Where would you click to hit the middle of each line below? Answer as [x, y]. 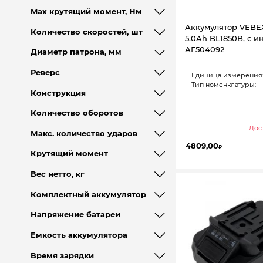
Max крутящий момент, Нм [86, 12]
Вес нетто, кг [57, 174]
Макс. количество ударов [84, 133]
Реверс [45, 72]
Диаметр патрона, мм [76, 52]
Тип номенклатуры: [223, 84]
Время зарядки [62, 255]
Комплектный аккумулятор [88, 194]
